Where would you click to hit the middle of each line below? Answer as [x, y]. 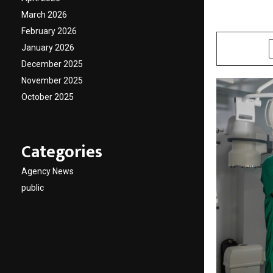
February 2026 [49, 31]
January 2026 [48, 48]
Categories [62, 152]
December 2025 [52, 64]
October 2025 [48, 97]
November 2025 [52, 80]
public [33, 188]
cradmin [240, 19]
